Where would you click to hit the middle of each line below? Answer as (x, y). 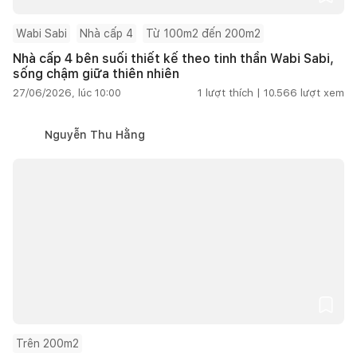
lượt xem (322, 92)
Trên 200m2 (47, 343)
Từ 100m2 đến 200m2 (203, 33)
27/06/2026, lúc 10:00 (67, 92)
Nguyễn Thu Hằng (95, 134)
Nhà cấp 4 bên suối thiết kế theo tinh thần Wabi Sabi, (173, 58)
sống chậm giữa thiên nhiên (96, 73)
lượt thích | (233, 92)
